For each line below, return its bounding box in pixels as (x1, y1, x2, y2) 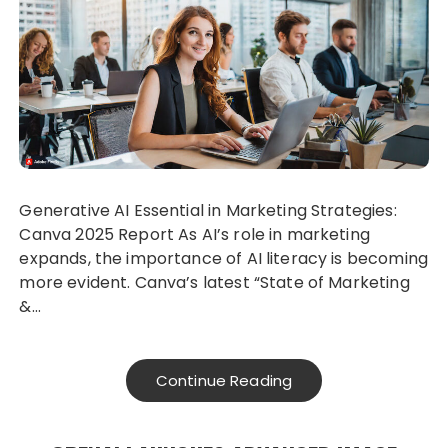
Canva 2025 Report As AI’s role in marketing (19, 223, 370, 247)
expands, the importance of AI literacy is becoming (19, 247, 428, 271)
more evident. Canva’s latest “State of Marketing (19, 271, 410, 295)
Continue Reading (155, 370, 293, 392)
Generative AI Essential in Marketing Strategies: (19, 199, 397, 223)
